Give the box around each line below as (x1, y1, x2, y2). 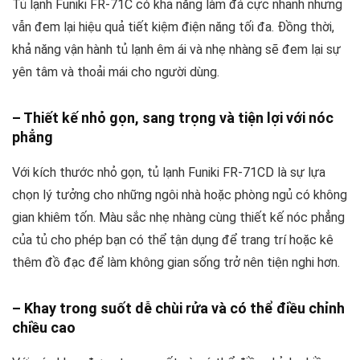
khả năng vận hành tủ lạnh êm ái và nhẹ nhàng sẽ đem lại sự (12, 41, 341, 57)
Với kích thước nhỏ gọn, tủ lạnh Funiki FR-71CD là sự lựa (12, 164, 325, 180)
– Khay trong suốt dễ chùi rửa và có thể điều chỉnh (12, 299, 345, 317)
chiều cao (12, 318, 76, 336)
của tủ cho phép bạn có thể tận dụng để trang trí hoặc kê (12, 231, 333, 247)
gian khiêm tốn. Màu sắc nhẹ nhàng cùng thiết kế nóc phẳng (12, 209, 345, 225)
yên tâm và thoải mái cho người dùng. (12, 63, 219, 80)
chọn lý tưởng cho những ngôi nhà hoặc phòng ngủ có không (12, 186, 347, 202)
